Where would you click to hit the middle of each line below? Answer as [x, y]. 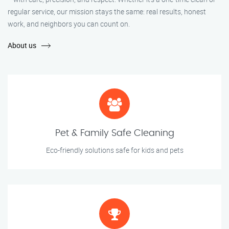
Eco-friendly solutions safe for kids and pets [114, 150]
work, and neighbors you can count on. [69, 24]
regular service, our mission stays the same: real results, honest [107, 12]
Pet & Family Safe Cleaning [114, 134]
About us [22, 45]
